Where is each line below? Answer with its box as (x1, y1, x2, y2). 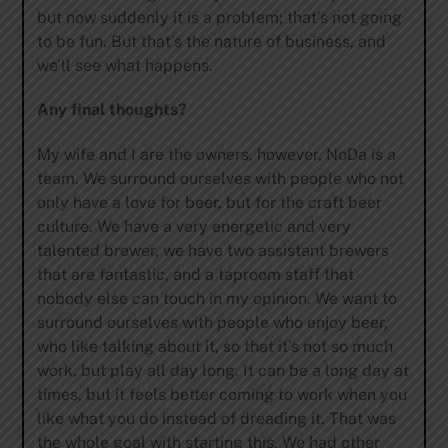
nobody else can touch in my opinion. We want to (36, 289, 397, 309)
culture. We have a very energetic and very (36, 217, 351, 237)
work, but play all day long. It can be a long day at (36, 361, 409, 381)
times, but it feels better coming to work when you (36, 385, 407, 405)
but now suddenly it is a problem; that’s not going (36, 7, 402, 27)
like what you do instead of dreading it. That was (36, 409, 396, 429)
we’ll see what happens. (36, 55, 213, 75)
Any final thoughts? (36, 100, 187, 120)
